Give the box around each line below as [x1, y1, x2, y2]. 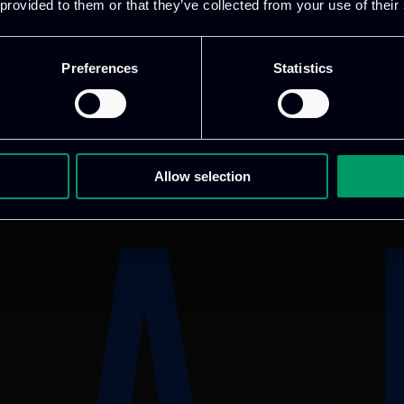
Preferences [61, 60, 139, 76]
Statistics [273, 60, 333, 76]
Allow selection [153, 168, 251, 184]
